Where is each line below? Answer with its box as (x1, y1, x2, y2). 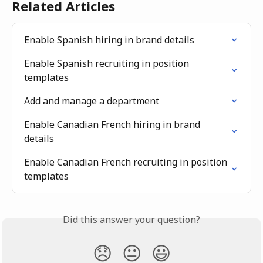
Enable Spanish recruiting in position (24, 57, 191, 70)
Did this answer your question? (63, 213, 200, 227)
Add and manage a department (24, 95, 159, 108)
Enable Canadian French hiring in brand (24, 118, 203, 131)
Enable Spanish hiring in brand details (24, 33, 194, 47)
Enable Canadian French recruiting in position (24, 156, 230, 169)
